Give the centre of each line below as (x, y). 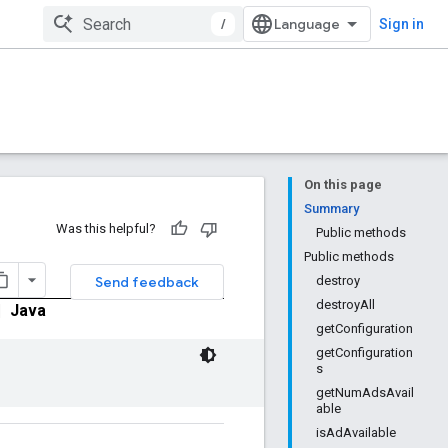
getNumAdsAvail (365, 392)
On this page (343, 184)
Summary (331, 208)
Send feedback (147, 282)
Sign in (401, 24)
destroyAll (345, 304)
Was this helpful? (106, 228)
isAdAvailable (356, 432)
